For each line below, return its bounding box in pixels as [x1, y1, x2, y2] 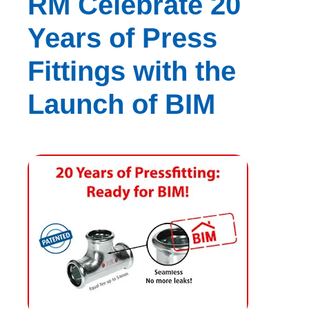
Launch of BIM [28, 89, 215, 119]
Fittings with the [28, 56, 236, 86]
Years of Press [28, 23, 217, 53]
